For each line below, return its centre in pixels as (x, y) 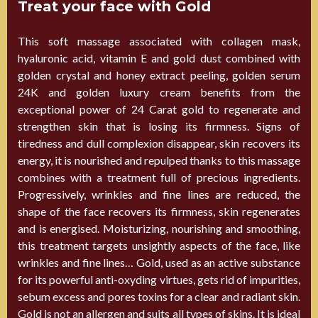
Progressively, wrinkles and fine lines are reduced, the (159, 194)
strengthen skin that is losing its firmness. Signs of (159, 126)
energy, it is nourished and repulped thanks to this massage (159, 160)
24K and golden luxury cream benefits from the (159, 92)
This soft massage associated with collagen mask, (159, 41)
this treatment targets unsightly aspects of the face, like (159, 246)
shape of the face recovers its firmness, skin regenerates (159, 212)
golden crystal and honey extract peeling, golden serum (159, 75)
